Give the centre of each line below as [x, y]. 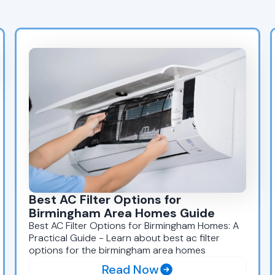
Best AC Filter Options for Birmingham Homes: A [134, 225]
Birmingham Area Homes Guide [122, 213]
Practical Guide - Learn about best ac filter [124, 238]
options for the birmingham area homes [117, 250]
